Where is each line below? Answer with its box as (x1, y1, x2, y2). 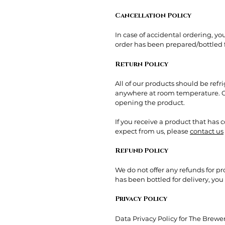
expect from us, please (115, 127, 190, 135)
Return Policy (115, 60, 168, 69)
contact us (190, 127, 223, 135)
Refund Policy (115, 146, 168, 155)
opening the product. (115, 98, 185, 106)
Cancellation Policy (115, 11, 191, 20)
